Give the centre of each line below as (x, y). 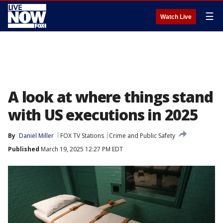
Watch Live (176, 17)
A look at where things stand (111, 97)
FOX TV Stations (82, 136)
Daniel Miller (36, 136)
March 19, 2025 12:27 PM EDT (81, 149)
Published (24, 149)
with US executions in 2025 (103, 115)
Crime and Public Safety (142, 136)
